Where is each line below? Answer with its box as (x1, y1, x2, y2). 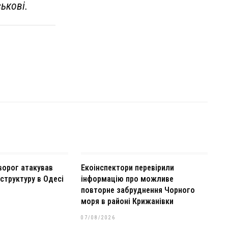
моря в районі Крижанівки (80, 196, 174, 206)
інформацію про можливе (80, 174, 174, 184)
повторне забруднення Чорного (80, 185, 195, 195)
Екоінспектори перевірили (80, 163, 174, 173)
